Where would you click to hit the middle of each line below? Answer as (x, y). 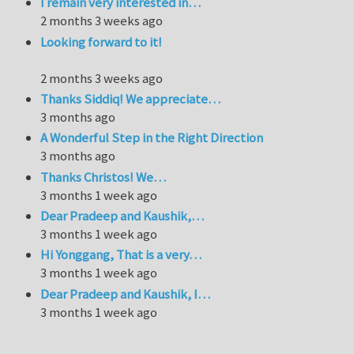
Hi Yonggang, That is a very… (121, 255)
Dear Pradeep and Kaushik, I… (126, 294)
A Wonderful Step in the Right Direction (152, 138)
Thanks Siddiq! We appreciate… (131, 99)
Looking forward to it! (102, 41)
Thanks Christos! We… (104, 177)
